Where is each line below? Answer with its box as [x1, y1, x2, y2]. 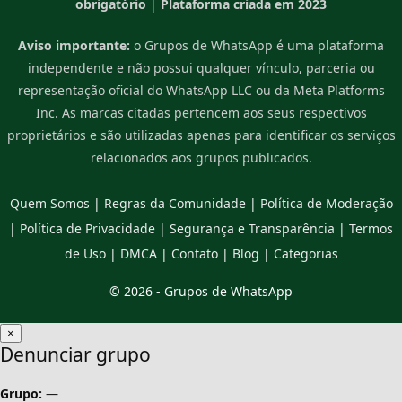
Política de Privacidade [20, 219, 155, 237]
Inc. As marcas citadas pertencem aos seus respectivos [35, 103, 367, 121]
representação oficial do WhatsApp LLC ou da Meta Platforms [17, 81, 385, 99]
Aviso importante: [18, 36, 130, 54]
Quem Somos [9, 194, 90, 212]
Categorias [273, 244, 338, 262]
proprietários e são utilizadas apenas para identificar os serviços [6, 126, 396, 144]
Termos [349, 219, 393, 237]
